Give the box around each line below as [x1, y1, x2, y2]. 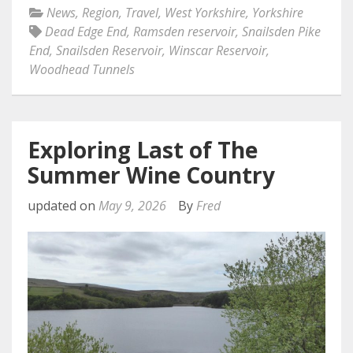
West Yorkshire [165, 4, 246, 22]
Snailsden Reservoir [56, 42, 162, 60]
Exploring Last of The [28, 135, 258, 165]
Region [82, 4, 119, 22]
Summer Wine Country [28, 160, 275, 191]
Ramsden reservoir [133, 23, 236, 41]
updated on [28, 197, 98, 215]
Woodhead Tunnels [29, 61, 135, 79]
